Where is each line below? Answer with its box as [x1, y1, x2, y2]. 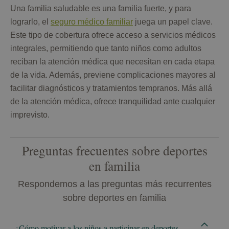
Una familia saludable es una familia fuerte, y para [10, 4, 191, 13]
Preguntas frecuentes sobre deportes [21, 142, 208, 159]
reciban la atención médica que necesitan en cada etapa [10, 57, 215, 66]
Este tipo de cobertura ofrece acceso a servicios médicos [10, 31, 216, 40]
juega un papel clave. [133, 17, 213, 27]
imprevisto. [10, 110, 50, 120]
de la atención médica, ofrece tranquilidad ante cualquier [10, 97, 215, 106]
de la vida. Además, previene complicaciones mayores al [10, 71, 216, 80]
